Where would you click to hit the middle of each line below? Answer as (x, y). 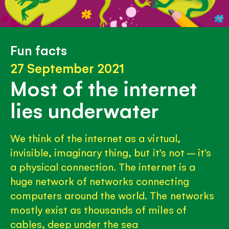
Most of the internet (104, 87)
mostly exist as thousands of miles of (98, 209)
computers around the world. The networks (112, 195)
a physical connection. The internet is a (103, 166)
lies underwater (85, 109)
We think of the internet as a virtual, (95, 138)
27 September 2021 (67, 67)
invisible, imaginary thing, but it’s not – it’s (111, 152)
